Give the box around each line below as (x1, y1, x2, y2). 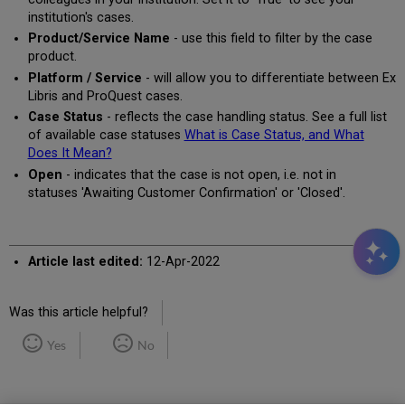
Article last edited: (27, 253, 143, 269)
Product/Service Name (27, 31, 170, 47)
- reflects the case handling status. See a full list (102, 109, 387, 126)
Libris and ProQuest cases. (27, 88, 183, 104)
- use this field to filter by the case (169, 31, 372, 47)
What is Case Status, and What (184, 127, 364, 144)
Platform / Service (27, 70, 142, 86)
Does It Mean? (27, 146, 112, 162)
